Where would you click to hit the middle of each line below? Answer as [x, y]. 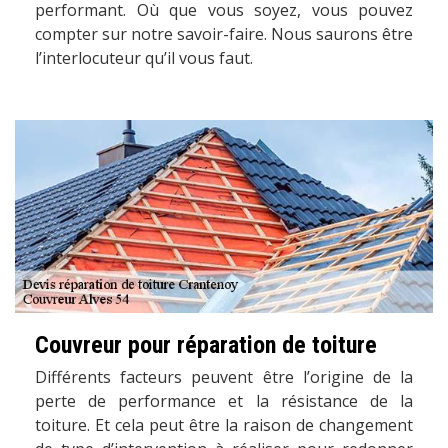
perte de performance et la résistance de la [224, 401]
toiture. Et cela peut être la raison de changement [224, 425]
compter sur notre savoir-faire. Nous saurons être [224, 33]
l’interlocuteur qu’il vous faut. [144, 57]
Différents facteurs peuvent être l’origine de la [224, 377]
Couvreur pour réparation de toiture [206, 345]
